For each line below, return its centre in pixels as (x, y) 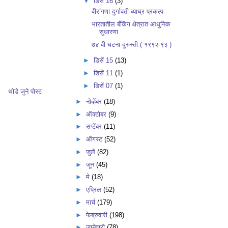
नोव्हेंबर (95, 101)
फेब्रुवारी (97, 215)
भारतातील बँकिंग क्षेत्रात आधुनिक (131, 24)
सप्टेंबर (95, 127)
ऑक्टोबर (97, 114)
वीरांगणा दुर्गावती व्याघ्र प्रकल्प (128, 12)
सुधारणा (109, 32)
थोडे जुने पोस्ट (25, 91)
